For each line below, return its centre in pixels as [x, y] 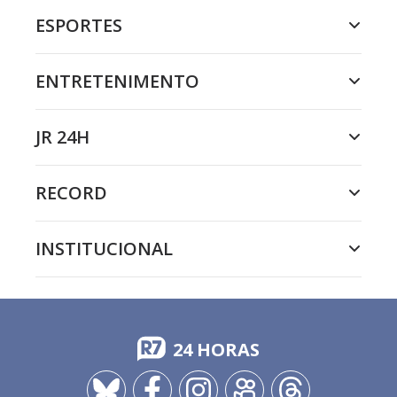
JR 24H [62, 137]
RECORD [71, 193]
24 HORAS [216, 350]
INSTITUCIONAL [104, 249]
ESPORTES [79, 25]
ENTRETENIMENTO [117, 81]
